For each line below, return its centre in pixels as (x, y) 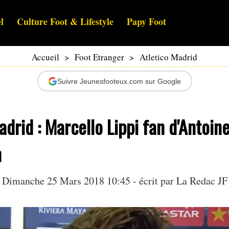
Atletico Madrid (168, 57)
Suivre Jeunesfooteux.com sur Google (119, 81)
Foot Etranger (99, 57)
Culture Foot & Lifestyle (65, 22)
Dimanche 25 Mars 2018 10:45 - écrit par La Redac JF (114, 181)
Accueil (45, 57)
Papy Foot (146, 22)
